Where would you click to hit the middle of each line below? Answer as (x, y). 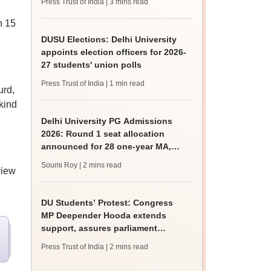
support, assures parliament (100, 228)
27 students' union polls (92, 65)
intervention (67, 241)
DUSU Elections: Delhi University (109, 39)
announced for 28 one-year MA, (106, 146)
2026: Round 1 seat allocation (103, 134)
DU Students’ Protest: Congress (107, 203)
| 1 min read (126, 83)
